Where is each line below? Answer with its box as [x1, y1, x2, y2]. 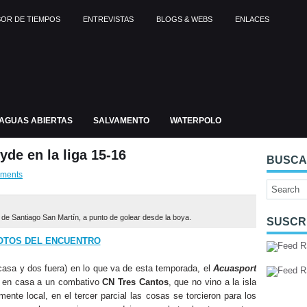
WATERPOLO [170, 116, 221, 125]
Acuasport [213, 263, 256, 273]
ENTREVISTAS [83, 15, 134, 23]
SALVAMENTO [93, 116, 149, 125]
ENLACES [235, 15, 269, 23]
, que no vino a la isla [168, 277, 257, 287]
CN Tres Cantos [102, 277, 169, 287]
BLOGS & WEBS [156, 15, 212, 23]
